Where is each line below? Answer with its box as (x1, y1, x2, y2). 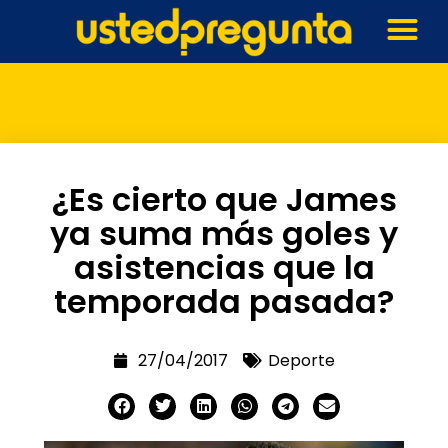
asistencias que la (73, 244, 375, 290)
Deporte (268, 348, 335, 372)
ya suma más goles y (50, 210, 398, 256)
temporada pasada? (54, 278, 394, 324)
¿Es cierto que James (51, 176, 397, 222)
